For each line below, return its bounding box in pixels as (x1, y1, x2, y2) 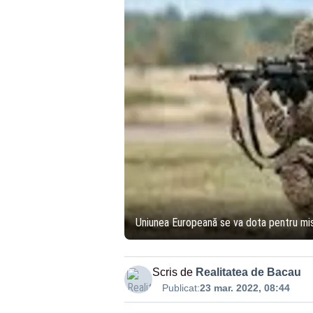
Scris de (152, 266, 193, 278)
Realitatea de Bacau (195, 266, 301, 278)
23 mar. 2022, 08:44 (199, 282, 290, 293)
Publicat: (161, 282, 200, 293)
